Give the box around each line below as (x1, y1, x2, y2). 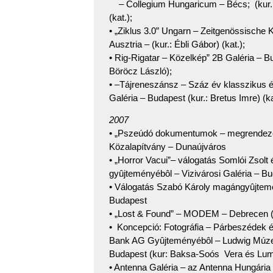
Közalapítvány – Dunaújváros (109, 141, 226, 152)
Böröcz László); (109, 65, 172, 76)
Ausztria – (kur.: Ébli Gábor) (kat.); (109, 38, 245, 49)
